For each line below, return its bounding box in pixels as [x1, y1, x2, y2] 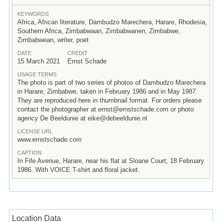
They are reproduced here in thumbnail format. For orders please [17, 96, 202, 104]
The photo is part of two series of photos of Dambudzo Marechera [17, 78, 206, 86]
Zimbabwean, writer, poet [17, 36, 89, 44]
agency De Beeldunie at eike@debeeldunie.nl [17, 114, 147, 122]
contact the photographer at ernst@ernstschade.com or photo [17, 105, 194, 113]
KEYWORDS [17, 10, 49, 17]
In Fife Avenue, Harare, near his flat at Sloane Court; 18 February [17, 157, 204, 165]
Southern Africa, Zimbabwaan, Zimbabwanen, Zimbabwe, [17, 27, 180, 35]
